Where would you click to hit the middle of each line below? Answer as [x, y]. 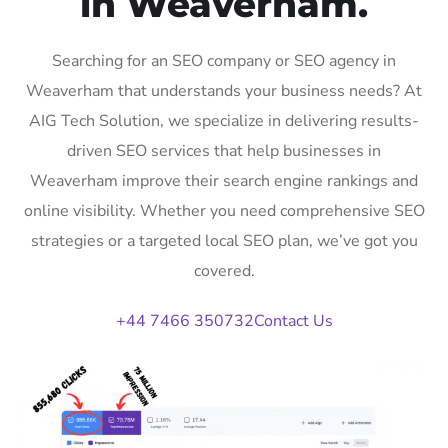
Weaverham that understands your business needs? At [224, 90]
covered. [224, 270]
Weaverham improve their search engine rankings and [224, 180]
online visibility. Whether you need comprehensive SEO [224, 210]
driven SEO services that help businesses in [224, 150]
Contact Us [293, 320]
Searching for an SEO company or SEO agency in [224, 60]
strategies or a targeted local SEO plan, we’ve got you [224, 240]
